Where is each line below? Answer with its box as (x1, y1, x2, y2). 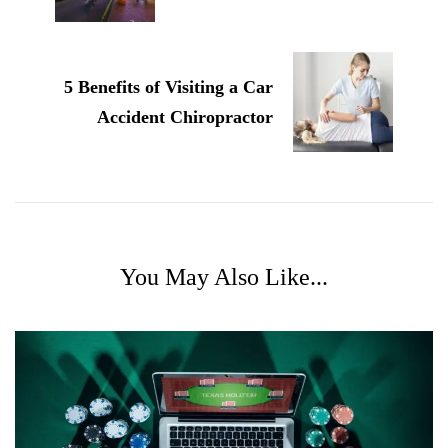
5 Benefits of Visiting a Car (64, 76, 273, 97)
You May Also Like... (120, 263, 328, 290)
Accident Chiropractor (97, 106, 273, 127)
